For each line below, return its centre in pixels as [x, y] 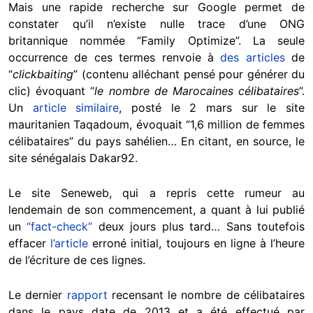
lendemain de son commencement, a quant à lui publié [156, 209]
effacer [30, 243]
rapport [85, 294]
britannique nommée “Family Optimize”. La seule [156, 40]
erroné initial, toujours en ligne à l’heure [196, 243]
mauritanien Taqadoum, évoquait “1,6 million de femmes [156, 124]
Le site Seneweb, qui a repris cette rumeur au [156, 192]
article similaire [71, 107]
